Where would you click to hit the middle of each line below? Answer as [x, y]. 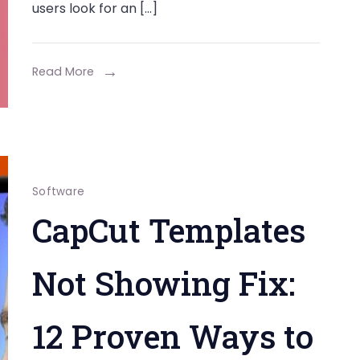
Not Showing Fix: [163, 283]
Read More [63, 72]
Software [58, 192]
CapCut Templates [168, 230]
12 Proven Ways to [172, 336]
